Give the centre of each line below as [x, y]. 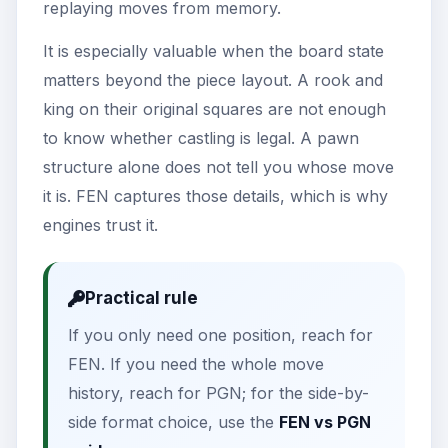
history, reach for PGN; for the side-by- [218, 392]
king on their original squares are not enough [214, 108]
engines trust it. [100, 224]
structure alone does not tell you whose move [218, 166]
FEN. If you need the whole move [196, 363]
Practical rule [141, 297]
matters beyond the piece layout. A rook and [213, 79]
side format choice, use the [173, 421]
